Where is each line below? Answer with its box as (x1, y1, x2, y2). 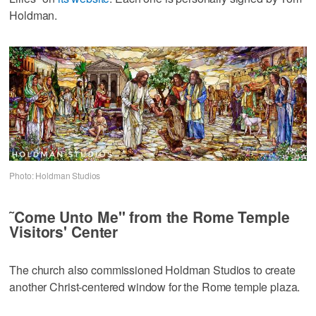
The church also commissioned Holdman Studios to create (9, 262, 296, 279)
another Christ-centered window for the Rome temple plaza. (9, 279, 300, 296)
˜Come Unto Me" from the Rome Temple (9, 206, 290, 228)
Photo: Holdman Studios (9, 169, 101, 181)
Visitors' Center (9, 221, 119, 243)
